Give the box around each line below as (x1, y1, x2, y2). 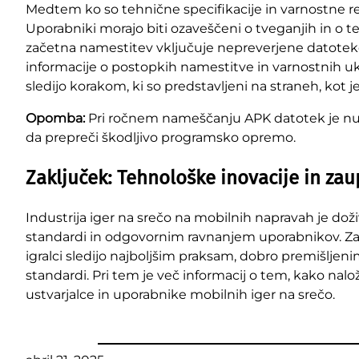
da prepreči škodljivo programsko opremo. (26, 129, 296, 145)
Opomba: (26, 110, 85, 126)
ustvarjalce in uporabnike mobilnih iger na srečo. (26, 286, 335, 302)
